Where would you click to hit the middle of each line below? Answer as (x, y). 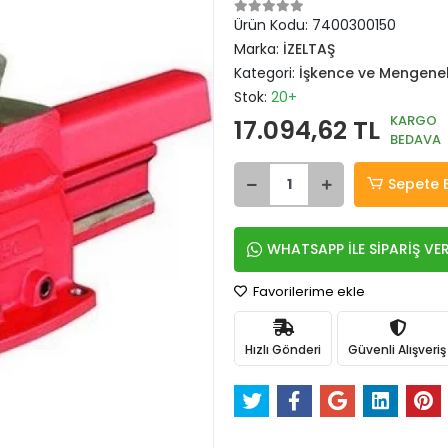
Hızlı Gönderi (283, 349)
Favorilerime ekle (307, 291)
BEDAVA (415, 139)
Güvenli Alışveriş (397, 349)
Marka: (258, 49)
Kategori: (266, 73)
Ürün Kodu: (273, 25)
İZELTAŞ (309, 49)
